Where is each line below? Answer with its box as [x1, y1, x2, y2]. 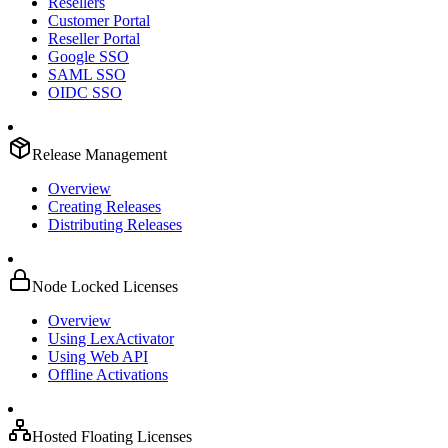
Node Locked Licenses [32, 278, 178, 295]
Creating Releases [48, 198, 161, 215]
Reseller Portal [48, 30, 140, 47]
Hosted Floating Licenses [32, 428, 192, 445]
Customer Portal [48, 12, 150, 29]
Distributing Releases [48, 216, 182, 233]
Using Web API [48, 348, 148, 365]
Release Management [32, 146, 167, 163]
